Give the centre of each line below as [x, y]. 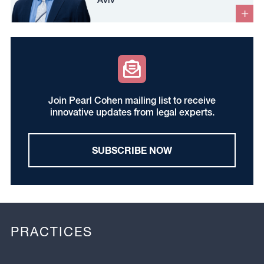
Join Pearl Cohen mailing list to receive [132, 101]
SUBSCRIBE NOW [132, 150]
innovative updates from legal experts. [132, 113]
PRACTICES [51, 232]
